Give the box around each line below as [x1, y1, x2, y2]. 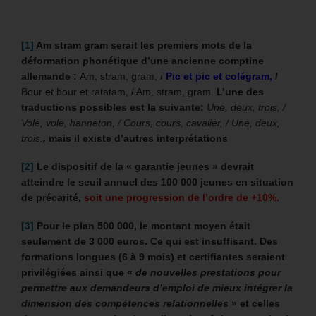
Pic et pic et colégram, [166, 71, 272, 83]
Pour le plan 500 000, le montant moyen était [37, 220, 250, 232]
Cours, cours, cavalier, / [123, 117, 231, 129]
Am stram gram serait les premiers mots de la [34, 39, 252, 51]
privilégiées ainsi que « [21, 267, 135, 279]
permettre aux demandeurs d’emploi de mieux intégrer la [21, 282, 293, 294]
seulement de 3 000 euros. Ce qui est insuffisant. [21, 236, 257, 248]
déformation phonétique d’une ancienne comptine [21, 55, 264, 67]
